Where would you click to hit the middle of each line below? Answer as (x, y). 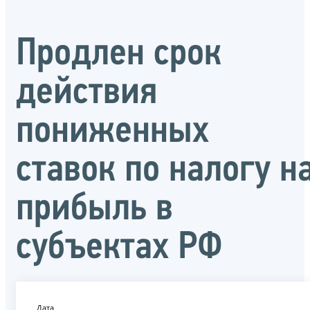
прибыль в (94, 209)
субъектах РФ (119, 248)
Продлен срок (119, 54)
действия (86, 93)
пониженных (112, 132)
